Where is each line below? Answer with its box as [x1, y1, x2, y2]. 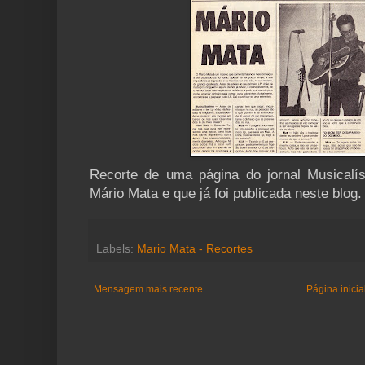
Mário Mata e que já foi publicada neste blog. [90, 186, 362, 202]
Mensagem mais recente [94, 284, 203, 296]
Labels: [96, 243, 137, 256]
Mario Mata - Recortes [137, 243, 253, 256]
